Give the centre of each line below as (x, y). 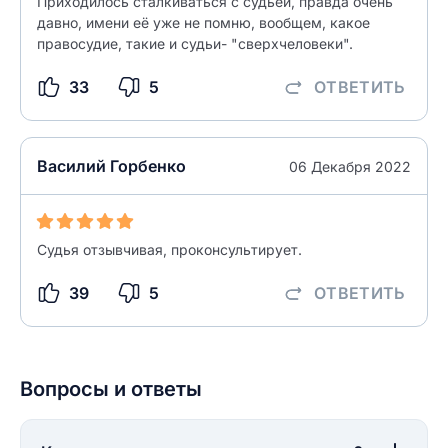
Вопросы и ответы (111, 389)
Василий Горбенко (111, 166)
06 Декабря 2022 (350, 166)
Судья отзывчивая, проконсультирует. (169, 249)
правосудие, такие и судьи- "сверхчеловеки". (195, 43)
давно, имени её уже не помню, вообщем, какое (203, 22)
